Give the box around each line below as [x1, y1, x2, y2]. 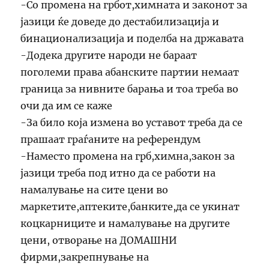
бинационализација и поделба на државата [20, 32, 244, 44]
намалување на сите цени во [20, 183, 169, 196]
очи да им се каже [20, 99, 113, 112]
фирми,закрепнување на [20, 250, 150, 263]
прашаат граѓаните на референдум [20, 133, 201, 145]
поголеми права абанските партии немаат [20, 65, 240, 78]
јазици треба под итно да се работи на [20, 166, 216, 179]
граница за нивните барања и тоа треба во [20, 82, 239, 95]
